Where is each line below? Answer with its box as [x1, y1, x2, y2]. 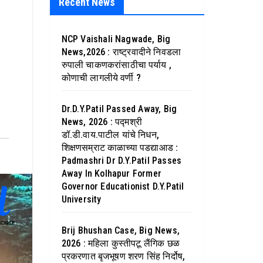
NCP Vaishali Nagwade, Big [61, 33, 171, 45]
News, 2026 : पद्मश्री [61, 116, 143, 127]
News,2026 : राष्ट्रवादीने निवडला [61, 46, 181, 58]
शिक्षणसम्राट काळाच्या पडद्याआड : [61, 142, 178, 153]
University [61, 194, 102, 205]
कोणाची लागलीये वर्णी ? [61, 72, 141, 83]
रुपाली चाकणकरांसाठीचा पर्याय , [61, 59, 172, 70]
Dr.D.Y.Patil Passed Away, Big [61, 103, 177, 114]
